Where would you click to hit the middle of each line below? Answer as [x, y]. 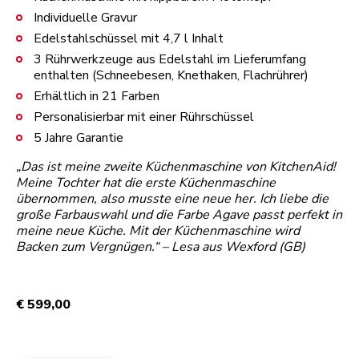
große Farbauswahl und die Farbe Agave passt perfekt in [179, 214]
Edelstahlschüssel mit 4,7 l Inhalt [129, 38]
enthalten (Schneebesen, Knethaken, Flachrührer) [171, 75]
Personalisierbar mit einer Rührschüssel [144, 117]
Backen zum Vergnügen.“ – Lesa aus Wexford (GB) [161, 246]
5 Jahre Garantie [79, 137]
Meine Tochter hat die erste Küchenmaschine [146, 182]
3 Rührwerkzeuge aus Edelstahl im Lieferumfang [170, 59]
